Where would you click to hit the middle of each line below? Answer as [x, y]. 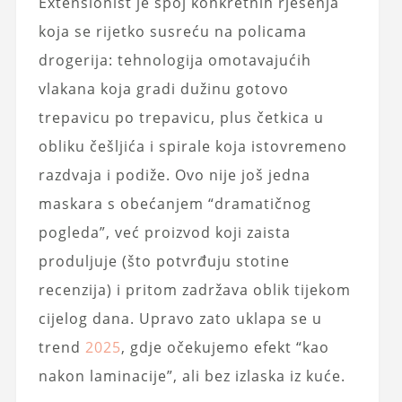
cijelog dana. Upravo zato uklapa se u [180, 318]
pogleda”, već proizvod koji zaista [164, 232]
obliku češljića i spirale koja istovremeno [192, 146]
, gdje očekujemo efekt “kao [225, 347]
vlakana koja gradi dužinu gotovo [163, 88]
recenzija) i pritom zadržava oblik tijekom [194, 289]
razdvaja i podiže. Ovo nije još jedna [174, 175]
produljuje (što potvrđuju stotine [164, 261]
